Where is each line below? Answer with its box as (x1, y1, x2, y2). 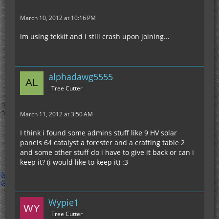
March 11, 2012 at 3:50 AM (20, 110, 93, 118)
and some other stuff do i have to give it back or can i (20, 148, 194, 157)
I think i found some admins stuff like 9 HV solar (20, 128, 177, 137)
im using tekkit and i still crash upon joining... (20, 32, 170, 41)
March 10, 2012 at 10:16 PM (20, 14, 96, 22)
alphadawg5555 (48, 71, 113, 83)
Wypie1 (48, 197, 79, 208)
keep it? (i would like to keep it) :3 (20, 157, 128, 167)
